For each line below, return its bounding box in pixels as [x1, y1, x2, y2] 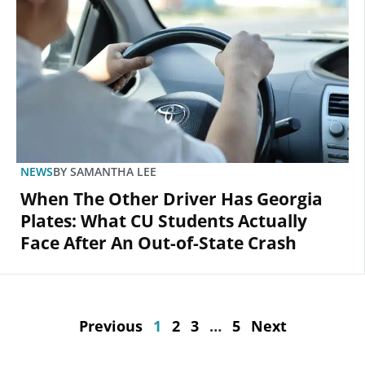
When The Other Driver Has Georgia [20, 187, 323, 211]
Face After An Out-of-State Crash [20, 231, 297, 255]
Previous [78, 316, 143, 336]
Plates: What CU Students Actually [20, 209, 307, 233]
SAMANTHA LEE [67, 164, 156, 180]
